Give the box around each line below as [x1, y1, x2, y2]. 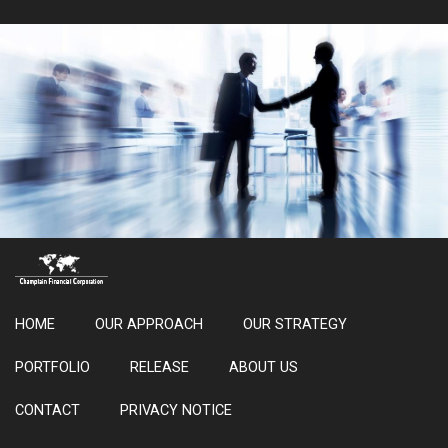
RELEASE [130, 358, 189, 376]
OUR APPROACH [95, 315, 203, 333]
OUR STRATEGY [243, 315, 347, 333]
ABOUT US [229, 358, 298, 376]
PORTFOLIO [15, 358, 90, 376]
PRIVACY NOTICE [120, 401, 232, 419]
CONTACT [15, 401, 80, 419]
